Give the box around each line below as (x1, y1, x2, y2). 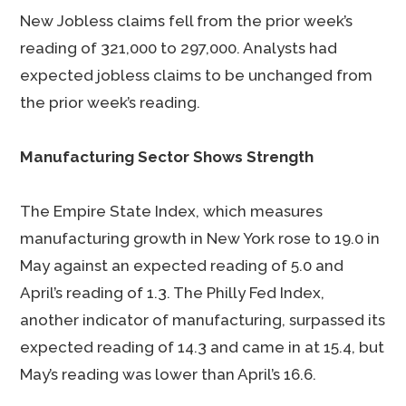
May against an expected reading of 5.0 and (20, 256, 344, 275)
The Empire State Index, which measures (20, 202, 324, 220)
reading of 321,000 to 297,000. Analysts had (20, 39, 338, 57)
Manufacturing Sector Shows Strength (20, 148, 314, 166)
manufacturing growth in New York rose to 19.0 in (20, 229, 381, 247)
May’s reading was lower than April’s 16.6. (20, 365, 317, 383)
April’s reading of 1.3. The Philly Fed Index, (20, 284, 325, 302)
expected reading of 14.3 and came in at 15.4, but (20, 338, 385, 356)
